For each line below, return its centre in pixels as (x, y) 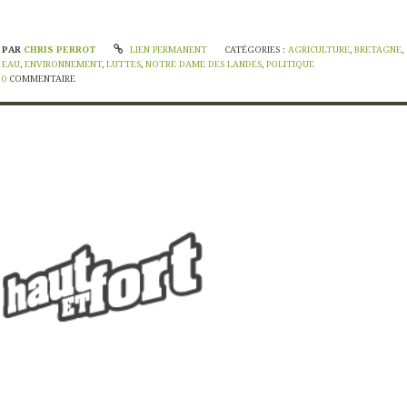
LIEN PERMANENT (167, 50)
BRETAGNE (378, 50)
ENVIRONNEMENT (63, 65)
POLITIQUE (290, 65)
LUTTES (124, 65)
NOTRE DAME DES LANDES (203, 65)
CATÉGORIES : (257, 50)
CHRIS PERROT (61, 50)
